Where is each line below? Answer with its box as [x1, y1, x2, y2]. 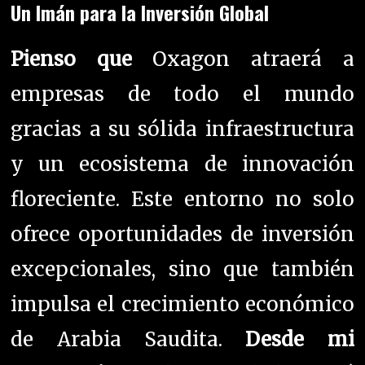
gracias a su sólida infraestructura [11, 116, 354, 142]
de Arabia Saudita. [11, 326, 246, 352]
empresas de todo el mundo [11, 81, 354, 107]
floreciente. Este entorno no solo [11, 186, 354, 212]
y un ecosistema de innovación [11, 151, 354, 177]
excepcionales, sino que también [11, 256, 354, 282]
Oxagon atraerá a [131, 46, 354, 72]
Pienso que [11, 46, 132, 72]
